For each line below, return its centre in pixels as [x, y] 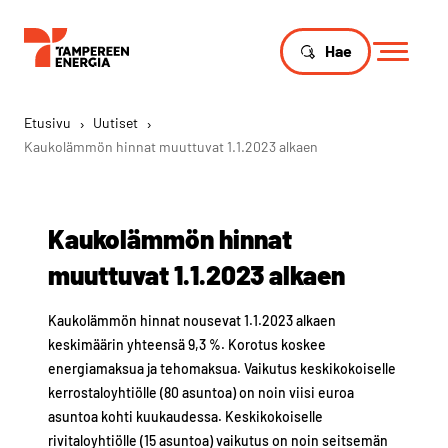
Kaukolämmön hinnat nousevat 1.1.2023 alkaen [192, 320]
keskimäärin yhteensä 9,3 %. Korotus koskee [187, 344]
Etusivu [47, 122]
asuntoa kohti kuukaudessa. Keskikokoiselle [185, 416]
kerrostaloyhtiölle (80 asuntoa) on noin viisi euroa [201, 392]
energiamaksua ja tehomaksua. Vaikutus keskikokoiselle [222, 368]
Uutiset [115, 122]
